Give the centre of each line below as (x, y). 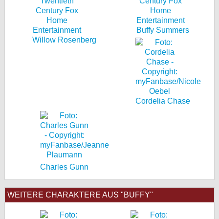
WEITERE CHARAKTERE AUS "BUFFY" (80, 195)
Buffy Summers (163, 30)
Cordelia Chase (163, 101)
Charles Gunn (64, 167)
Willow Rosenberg (64, 40)
